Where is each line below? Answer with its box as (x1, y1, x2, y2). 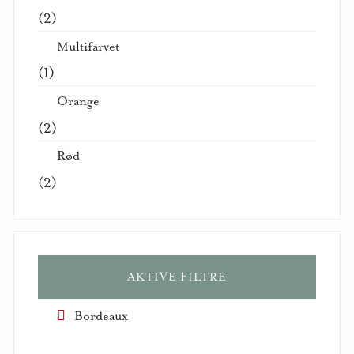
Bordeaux (74, 307, 129, 324)
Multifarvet (56, 38, 119, 55)
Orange (56, 93, 100, 110)
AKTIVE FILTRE (127, 270, 227, 284)
